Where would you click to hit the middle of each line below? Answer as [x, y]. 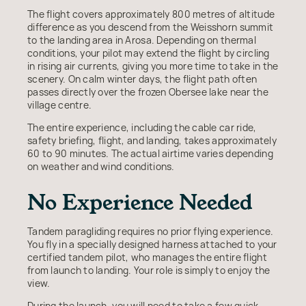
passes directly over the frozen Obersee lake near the [148, 92]
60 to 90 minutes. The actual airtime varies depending [150, 153]
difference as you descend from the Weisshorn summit [151, 27]
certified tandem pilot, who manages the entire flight [147, 257]
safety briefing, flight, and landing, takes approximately [152, 140]
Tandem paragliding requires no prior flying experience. [151, 231]
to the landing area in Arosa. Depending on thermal [142, 40]
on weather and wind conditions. [101, 166]
